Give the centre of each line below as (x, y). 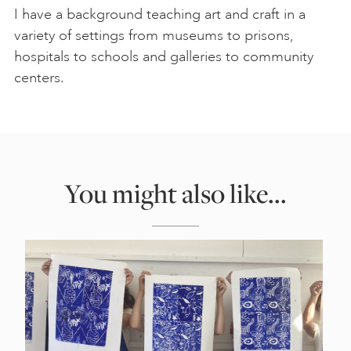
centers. (41, 78)
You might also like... (175, 193)
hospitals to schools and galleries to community (164, 57)
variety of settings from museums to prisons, (154, 36)
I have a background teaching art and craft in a (160, 14)
